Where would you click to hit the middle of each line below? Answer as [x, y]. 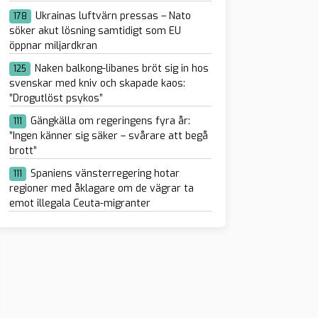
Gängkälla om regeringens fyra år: [110, 121]
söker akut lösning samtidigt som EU [95, 31]
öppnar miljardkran [53, 46]
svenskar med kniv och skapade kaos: [97, 84]
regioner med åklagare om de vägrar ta [101, 189]
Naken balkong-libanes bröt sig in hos [121, 69]
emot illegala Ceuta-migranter [79, 204]
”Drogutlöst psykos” [56, 99]
